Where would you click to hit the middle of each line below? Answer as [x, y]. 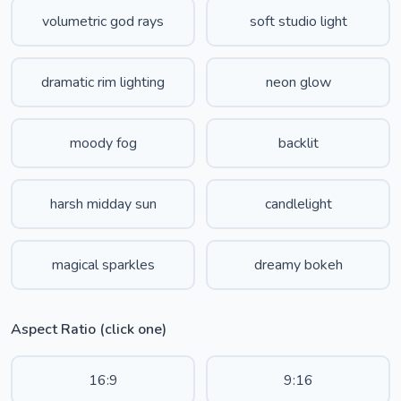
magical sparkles [103, 265]
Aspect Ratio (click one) [89, 329]
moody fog [103, 143]
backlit [298, 143]
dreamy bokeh [298, 265]
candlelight [298, 204]
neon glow [298, 82]
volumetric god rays [103, 21]
